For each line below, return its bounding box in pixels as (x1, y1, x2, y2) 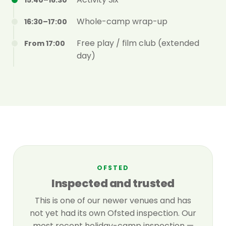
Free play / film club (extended (77, 37, 199, 49)
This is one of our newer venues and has (35, 195, 191, 207)
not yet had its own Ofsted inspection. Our (30, 207, 196, 219)
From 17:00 (24, 38, 65, 49)
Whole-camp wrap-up (77, 16, 167, 28)
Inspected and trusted (51, 176, 175, 192)
